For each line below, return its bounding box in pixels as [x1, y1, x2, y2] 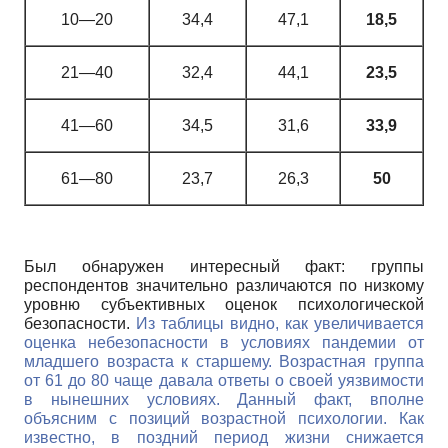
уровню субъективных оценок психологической [24, 295, 424, 313]
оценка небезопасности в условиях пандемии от [24, 333, 424, 351]
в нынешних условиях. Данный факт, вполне [24, 390, 424, 408]
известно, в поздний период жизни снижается [24, 428, 424, 446]
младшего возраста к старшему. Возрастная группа [24, 352, 424, 370]
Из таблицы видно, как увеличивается [136, 314, 424, 332]
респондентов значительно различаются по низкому [24, 276, 424, 294]
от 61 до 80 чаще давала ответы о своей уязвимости [24, 371, 424, 389]
